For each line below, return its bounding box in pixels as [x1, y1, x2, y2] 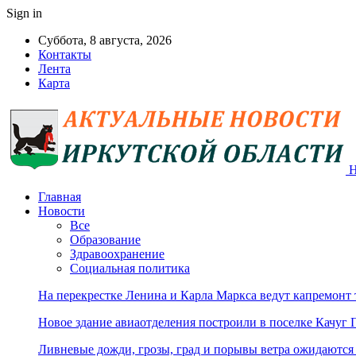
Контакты [38, 48, 91, 61]
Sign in [6, 6, 42, 20]
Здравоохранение [70, 247, 164, 261]
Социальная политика [70, 261, 190, 275]
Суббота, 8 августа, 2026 [38, 33, 172, 47]
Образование [70, 233, 141, 246]
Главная [38, 190, 81, 203]
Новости [38, 204, 85, 218]
